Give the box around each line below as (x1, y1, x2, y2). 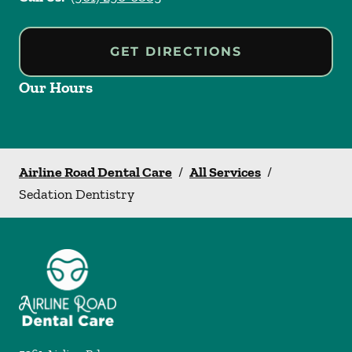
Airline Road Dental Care (19, 163, 172, 181)
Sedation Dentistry (19, 185, 134, 203)
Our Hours (19, 78, 93, 97)
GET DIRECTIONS (109, 44, 243, 59)
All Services (189, 163, 261, 181)
